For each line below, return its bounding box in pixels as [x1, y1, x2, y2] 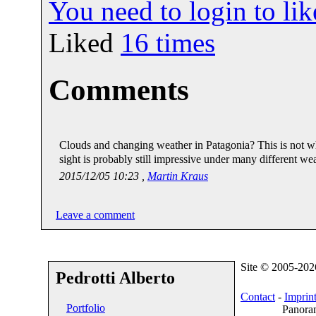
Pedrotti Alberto [56, 268, 175, 287]
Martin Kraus [147, 169, 208, 183]
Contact [241, 290, 275, 303]
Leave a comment [56, 207, 135, 221]
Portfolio [66, 301, 105, 314]
